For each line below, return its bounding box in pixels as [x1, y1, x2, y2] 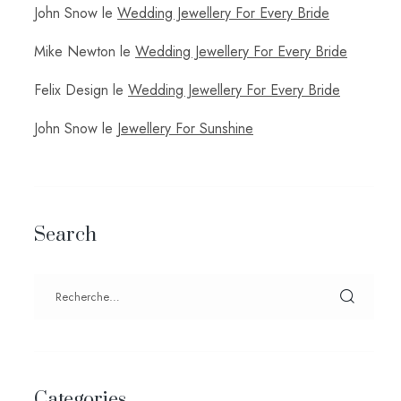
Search [34, 222, 97, 247]
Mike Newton [34, 40, 115, 62]
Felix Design [34, 79, 108, 100]
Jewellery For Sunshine [117, 117, 253, 139]
